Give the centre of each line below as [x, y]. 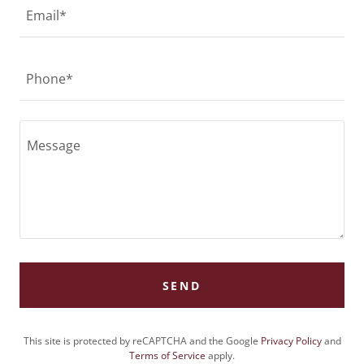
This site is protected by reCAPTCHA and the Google [142, 341]
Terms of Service [167, 355]
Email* [46, 16]
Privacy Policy [291, 341]
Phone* [50, 79]
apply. [220, 355]
